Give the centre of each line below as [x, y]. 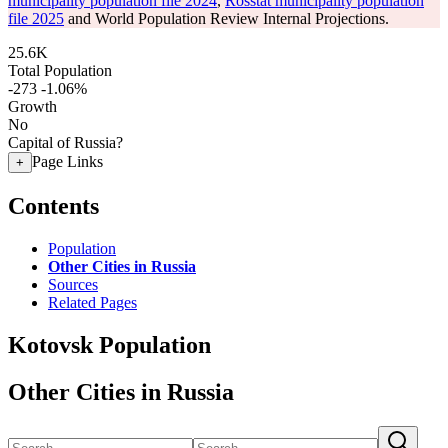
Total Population [60, 70]
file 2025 [36, 18]
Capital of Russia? [65, 142]
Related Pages [92, 302]
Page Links [67, 161]
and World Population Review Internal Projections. [226, 18]
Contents [53, 205]
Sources [73, 284]
